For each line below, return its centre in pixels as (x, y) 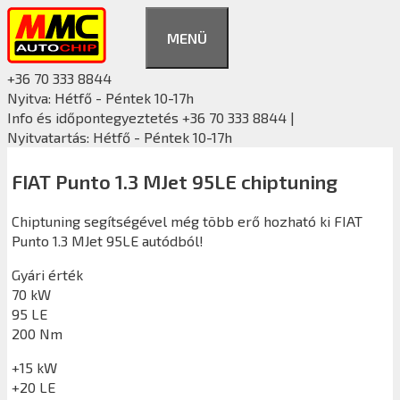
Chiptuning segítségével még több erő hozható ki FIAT (187, 221)
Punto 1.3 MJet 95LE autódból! (108, 240)
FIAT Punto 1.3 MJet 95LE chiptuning (175, 182)
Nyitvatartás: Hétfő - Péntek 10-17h (120, 137)
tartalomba (42, 55)
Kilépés (31, 16)
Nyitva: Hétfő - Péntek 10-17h (100, 98)
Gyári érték (47, 274)
